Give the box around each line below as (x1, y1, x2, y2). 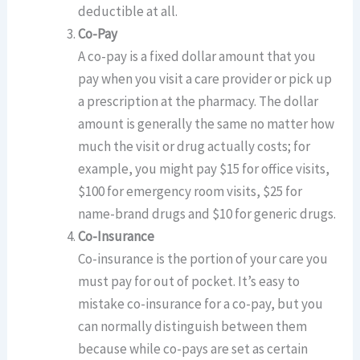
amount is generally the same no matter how (78, 114, 335, 133)
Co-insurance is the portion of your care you (78, 249, 329, 268)
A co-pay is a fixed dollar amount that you (78, 47, 317, 65)
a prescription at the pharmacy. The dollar (78, 92, 319, 110)
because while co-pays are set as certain (78, 339, 309, 358)
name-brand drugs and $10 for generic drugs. (78, 204, 337, 223)
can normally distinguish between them (78, 317, 308, 335)
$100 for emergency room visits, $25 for (78, 182, 303, 200)
